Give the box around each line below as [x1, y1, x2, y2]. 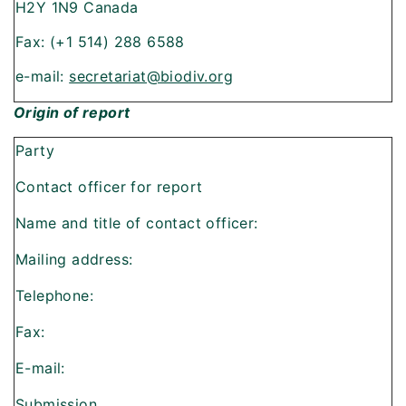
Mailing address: [15, 250, 133, 269]
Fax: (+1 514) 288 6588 [15, 33, 185, 52]
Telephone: [15, 286, 93, 305]
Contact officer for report [15, 178, 203, 197]
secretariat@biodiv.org [69, 67, 234, 86]
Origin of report [14, 103, 130, 122]
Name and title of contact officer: [15, 214, 258, 233]
